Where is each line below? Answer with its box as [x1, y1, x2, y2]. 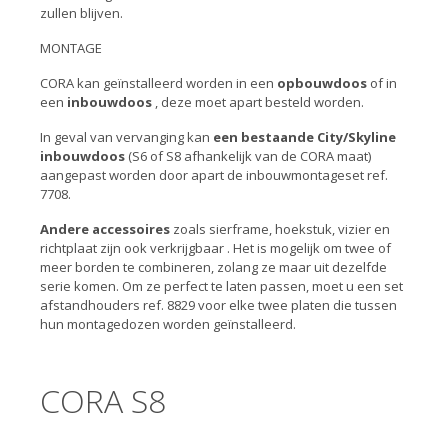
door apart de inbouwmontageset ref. [159, 166, 388, 184]
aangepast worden [40, 166, 159, 184]
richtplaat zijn [40, 239, 121, 257]
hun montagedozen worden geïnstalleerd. [40, 315, 296, 333]
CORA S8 [40, 379, 166, 422]
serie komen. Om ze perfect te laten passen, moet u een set [40, 277, 403, 295]
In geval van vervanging [40, 128, 187, 146]
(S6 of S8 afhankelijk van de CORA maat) [125, 147, 371, 165]
